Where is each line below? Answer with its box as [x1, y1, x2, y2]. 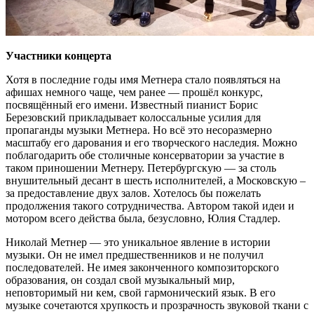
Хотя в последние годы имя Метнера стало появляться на [6, 73, 280, 86]
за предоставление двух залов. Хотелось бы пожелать [6, 186, 261, 199]
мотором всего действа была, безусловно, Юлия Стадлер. [6, 212, 280, 224]
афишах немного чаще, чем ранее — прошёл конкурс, [6, 86, 263, 98]
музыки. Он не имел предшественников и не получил [6, 248, 264, 261]
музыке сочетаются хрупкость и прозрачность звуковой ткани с [6, 299, 308, 311]
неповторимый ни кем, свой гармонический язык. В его [6, 286, 275, 299]
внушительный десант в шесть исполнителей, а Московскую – [6, 174, 306, 186]
